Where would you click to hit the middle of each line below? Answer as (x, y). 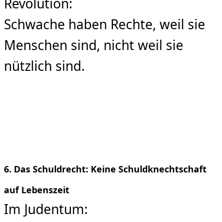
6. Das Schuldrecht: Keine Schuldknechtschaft (105, 169)
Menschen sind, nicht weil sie (94, 45)
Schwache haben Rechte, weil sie (105, 25)
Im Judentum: (46, 209)
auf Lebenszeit (37, 190)
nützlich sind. (44, 66)
